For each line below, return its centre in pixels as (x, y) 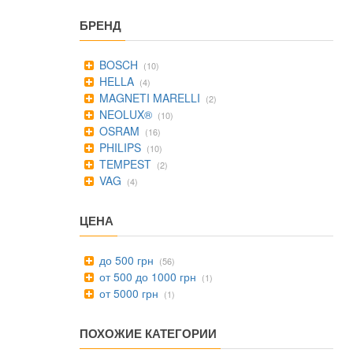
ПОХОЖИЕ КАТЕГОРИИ (148, 333)
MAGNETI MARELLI (148, 98)
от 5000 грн (127, 293)
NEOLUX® (124, 114)
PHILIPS (119, 147)
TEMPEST (124, 164)
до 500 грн (125, 260)
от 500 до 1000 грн (146, 277)
